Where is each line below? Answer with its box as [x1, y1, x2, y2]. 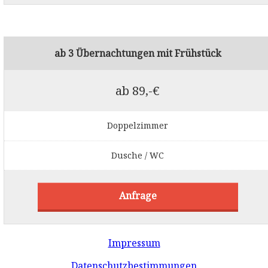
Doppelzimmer [107, 120, 169, 132]
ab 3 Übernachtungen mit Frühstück [54, 46, 221, 60]
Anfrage [118, 188, 157, 202]
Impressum [108, 236, 160, 249]
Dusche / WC [111, 149, 165, 161]
